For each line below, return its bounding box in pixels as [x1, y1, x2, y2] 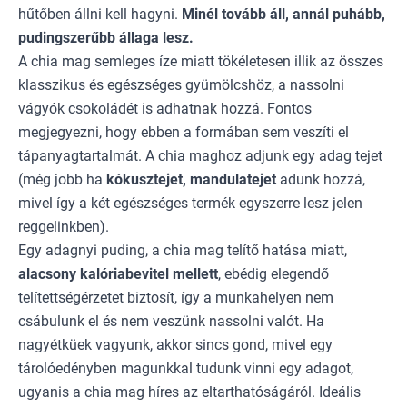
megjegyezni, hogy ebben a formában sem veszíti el [18, 123, 349, 141]
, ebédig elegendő [218, 264, 329, 283]
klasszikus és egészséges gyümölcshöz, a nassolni [18, 75, 344, 94]
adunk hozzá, [276, 170, 365, 188]
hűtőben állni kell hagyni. [18, 5, 182, 23]
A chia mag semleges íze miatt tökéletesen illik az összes [18, 52, 383, 70]
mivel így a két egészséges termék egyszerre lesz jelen [18, 194, 362, 212]
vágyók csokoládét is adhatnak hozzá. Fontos [18, 99, 312, 117]
